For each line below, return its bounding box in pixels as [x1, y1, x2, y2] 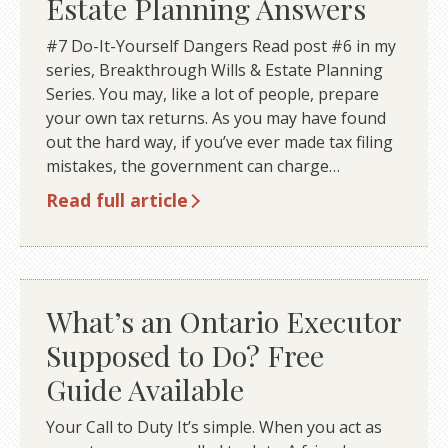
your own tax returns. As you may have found [45, 107, 386, 129]
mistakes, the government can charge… [45, 155, 340, 177]
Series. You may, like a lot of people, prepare [45, 83, 379, 105]
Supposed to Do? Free [45, 336, 324, 375]
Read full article [45, 187, 188, 212]
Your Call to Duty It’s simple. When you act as [45, 416, 382, 439]
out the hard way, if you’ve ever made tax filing [45, 131, 393, 153]
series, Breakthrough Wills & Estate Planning [45, 59, 383, 81]
